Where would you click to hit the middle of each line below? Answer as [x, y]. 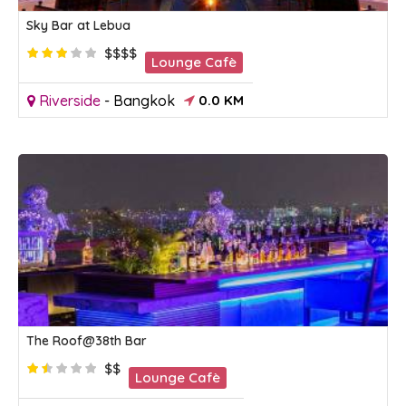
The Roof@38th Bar [87, 340]
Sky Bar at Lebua [80, 25]
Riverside [70, 100]
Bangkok [144, 100]
